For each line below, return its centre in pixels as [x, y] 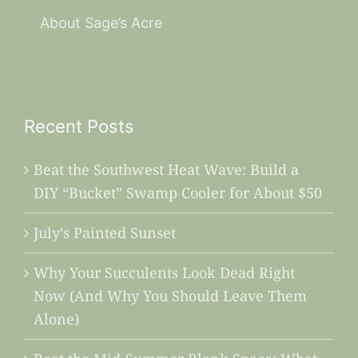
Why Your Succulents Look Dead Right [164, 272]
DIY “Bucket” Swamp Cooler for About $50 [177, 192]
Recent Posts [79, 127]
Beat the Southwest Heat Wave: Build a [166, 169]
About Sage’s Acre [101, 22]
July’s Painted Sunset [104, 232]
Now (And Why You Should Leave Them [170, 295]
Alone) [56, 318]
